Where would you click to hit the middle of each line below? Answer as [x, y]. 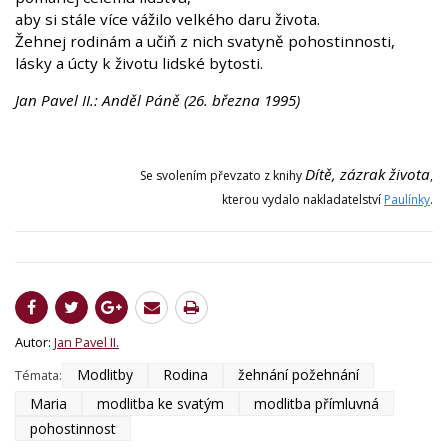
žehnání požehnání [298, 375]
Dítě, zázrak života [367, 174]
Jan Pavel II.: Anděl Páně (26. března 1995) [157, 99]
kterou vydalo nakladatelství [303, 200]
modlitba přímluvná [316, 403]
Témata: [38, 375]
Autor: [34, 341]
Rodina [185, 375]
